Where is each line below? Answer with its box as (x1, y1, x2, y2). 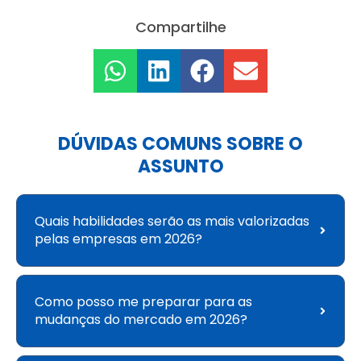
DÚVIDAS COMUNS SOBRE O (58, 131, 303, 157)
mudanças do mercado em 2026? (35, 310, 247, 330)
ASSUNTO (137, 154, 224, 180)
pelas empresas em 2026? (35, 230, 202, 249)
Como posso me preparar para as (35, 293, 252, 312)
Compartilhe (135, 16, 226, 37)
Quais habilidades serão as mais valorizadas (35, 212, 309, 231)
